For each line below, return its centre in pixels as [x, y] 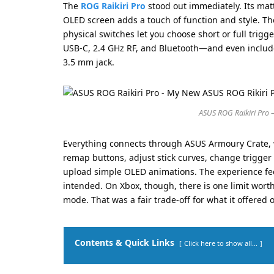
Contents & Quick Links [124, 242]
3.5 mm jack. [89, 62]
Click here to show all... [221, 243]
